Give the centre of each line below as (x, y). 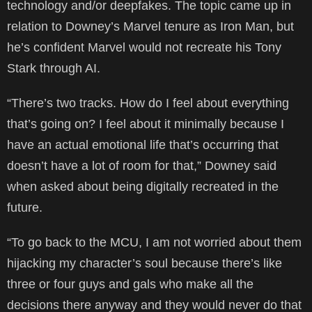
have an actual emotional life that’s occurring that (143, 145)
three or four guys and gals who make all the (130, 284)
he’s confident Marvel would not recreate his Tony (144, 47)
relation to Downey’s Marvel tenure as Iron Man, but (150, 26)
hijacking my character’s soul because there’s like (145, 263)
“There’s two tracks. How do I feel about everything (148, 103)
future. (25, 207)
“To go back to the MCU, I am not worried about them (154, 242)
